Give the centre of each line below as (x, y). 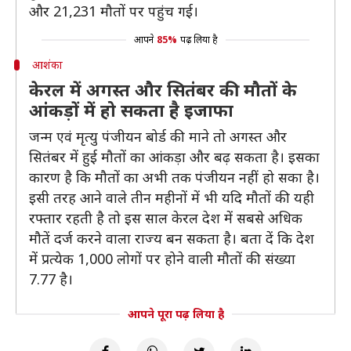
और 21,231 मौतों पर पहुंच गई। (114, 11)
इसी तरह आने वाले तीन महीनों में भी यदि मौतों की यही (172, 197)
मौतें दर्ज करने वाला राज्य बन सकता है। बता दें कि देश (172, 238)
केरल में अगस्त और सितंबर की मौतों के (163, 89)
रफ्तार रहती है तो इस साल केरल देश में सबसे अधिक (166, 218)
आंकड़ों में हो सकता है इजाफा (131, 110)
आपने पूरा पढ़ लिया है (175, 314)
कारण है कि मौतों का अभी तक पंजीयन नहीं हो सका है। (174, 177)
